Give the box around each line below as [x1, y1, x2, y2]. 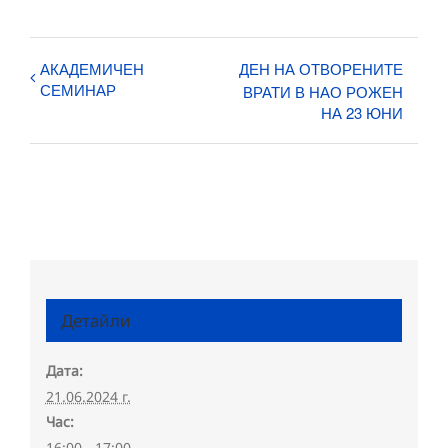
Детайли [60, 309, 131, 333]
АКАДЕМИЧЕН [40, 57, 144, 79]
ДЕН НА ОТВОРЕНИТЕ [239, 57, 403, 79]
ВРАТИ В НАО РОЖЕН [243, 80, 403, 102]
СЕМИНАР [40, 78, 116, 100]
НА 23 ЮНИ [321, 101, 403, 123]
